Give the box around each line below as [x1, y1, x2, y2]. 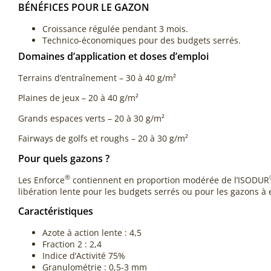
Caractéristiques [18, 204, 93, 218]
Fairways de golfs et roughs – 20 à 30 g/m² [18, 132, 188, 145]
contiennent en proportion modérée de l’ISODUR [70, 174, 269, 186]
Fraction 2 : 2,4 [42, 238, 102, 250]
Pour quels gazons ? [18, 151, 109, 165]
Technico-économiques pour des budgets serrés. [42, 34, 241, 47]
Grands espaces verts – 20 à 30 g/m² [18, 112, 165, 124]
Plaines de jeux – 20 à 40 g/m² [18, 92, 139, 104]
